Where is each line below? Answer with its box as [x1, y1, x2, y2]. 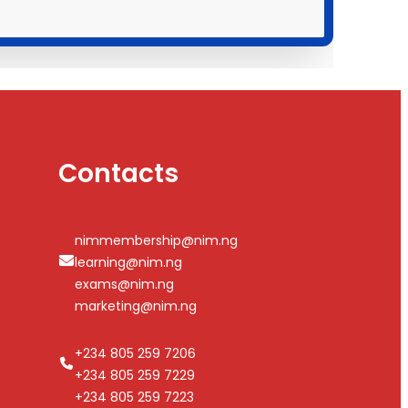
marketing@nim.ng [74, 297, 197, 315]
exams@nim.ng [74, 275, 174, 293]
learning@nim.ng [74, 253, 182, 271]
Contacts [57, 156, 178, 191]
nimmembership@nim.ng [74, 231, 238, 250]
